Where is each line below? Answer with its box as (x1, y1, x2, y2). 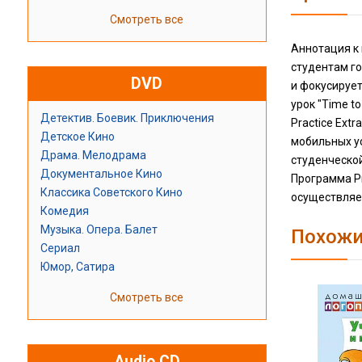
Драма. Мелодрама (40, 149, 146, 162)
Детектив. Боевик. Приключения (40, 112, 214, 125)
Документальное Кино (40, 167, 162, 181)
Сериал (40, 242, 80, 255)
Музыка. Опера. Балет (40, 223, 158, 237)
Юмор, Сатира (40, 260, 115, 274)
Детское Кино (40, 130, 115, 144)
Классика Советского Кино (40, 186, 183, 200)
